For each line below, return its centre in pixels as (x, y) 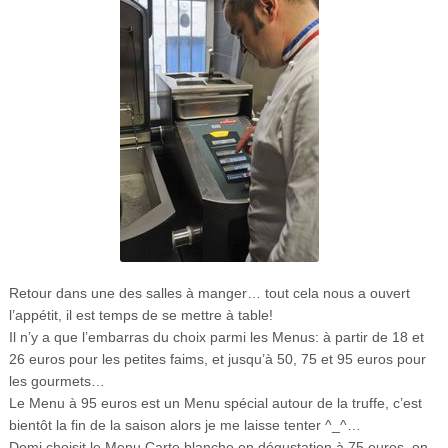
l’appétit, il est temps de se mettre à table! (140, 314)
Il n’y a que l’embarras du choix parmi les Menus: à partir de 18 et (216, 336)
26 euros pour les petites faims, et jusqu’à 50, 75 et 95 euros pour (217, 358)
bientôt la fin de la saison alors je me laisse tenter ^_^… (184, 424)
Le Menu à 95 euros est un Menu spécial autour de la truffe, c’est (215, 402)
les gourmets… (56, 380)
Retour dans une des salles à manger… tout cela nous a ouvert (209, 292)
